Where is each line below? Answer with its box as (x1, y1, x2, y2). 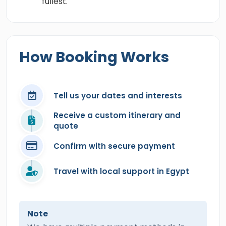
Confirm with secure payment (53, 140, 175, 151)
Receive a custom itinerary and (53, 110, 181, 121)
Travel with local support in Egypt (53, 165, 189, 177)
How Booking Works (19, 47, 169, 67)
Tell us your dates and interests (53, 90, 182, 101)
